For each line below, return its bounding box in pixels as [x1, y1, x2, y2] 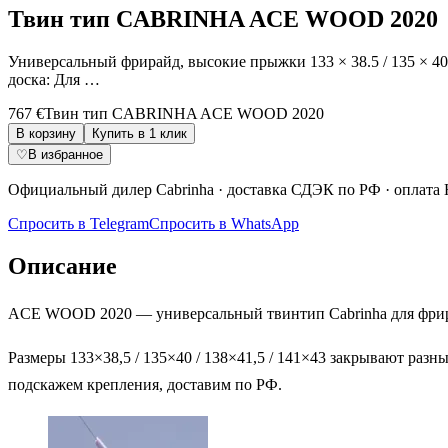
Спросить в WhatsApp [149, 214, 299, 232]
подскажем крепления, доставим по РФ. [8, 376, 282, 394]
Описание [8, 252, 117, 279]
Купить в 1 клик [92, 125, 187, 141]
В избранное [28, 146, 103, 162]
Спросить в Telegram [8, 214, 149, 232]
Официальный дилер [8, 180, 156, 198]
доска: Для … [8, 70, 100, 88]
